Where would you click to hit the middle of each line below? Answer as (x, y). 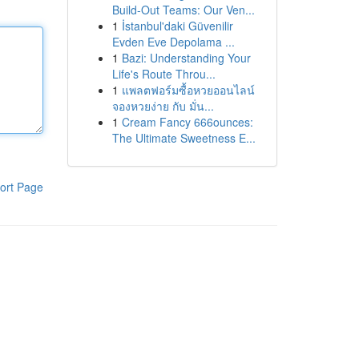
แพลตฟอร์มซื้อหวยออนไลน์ (188, 90)
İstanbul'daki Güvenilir (177, 26)
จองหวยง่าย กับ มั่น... (163, 106)
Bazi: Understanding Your (186, 58)
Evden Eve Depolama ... (173, 42)
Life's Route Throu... (163, 74)
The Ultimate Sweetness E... (184, 138)
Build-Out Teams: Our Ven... (183, 10)
